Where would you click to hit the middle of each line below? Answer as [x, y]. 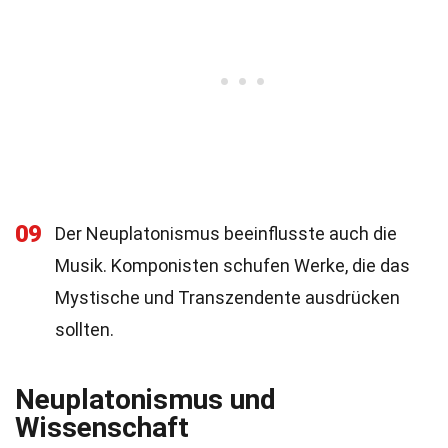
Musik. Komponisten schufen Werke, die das [232, 265]
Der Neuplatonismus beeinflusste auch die [226, 233]
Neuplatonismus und [145, 399]
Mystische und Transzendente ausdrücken [227, 297]
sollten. [84, 329]
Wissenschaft [102, 427]
